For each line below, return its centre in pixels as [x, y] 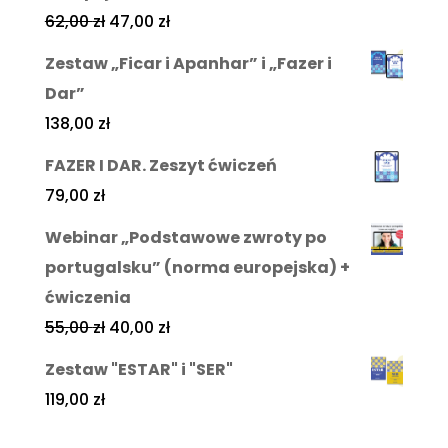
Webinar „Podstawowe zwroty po [185, 238]
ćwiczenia [87, 298]
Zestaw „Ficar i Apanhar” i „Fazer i [188, 64]
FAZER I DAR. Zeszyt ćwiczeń [160, 166]
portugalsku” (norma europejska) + [197, 268]
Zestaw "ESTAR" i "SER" [138, 370]
